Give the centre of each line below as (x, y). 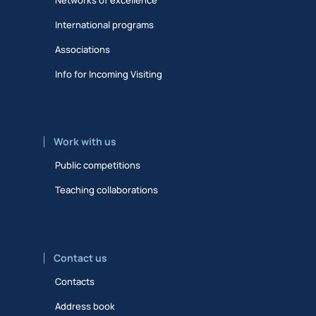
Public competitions (98, 165)
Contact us (80, 257)
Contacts (75, 281)
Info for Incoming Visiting (109, 74)
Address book (85, 306)
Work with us (85, 142)
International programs (105, 24)
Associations (83, 49)
